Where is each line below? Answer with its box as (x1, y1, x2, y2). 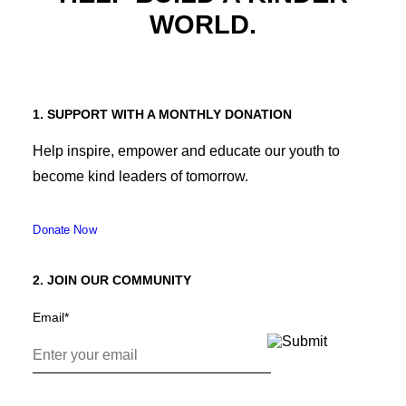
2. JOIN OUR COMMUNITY (33, 273, 191, 287)
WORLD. (150, 10, 256, 39)
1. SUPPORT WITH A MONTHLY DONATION (33, 107, 292, 121)
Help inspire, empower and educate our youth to (33, 143, 340, 159)
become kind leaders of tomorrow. (33, 169, 248, 184)
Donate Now (33, 224, 98, 237)
